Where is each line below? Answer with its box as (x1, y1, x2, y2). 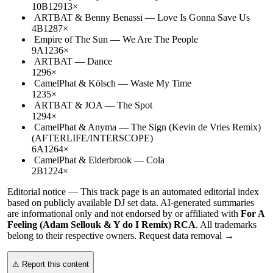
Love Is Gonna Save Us (157, 12, 250, 23)
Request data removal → (139, 230, 234, 241)
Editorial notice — (7, 186, 78, 197)
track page (100, 186, 140, 197)
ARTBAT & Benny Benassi (34, 12, 143, 23)
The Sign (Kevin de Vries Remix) (131, 121, 261, 132)
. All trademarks (196, 219, 257, 230)
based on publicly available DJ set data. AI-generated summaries (7, 197, 254, 208)
